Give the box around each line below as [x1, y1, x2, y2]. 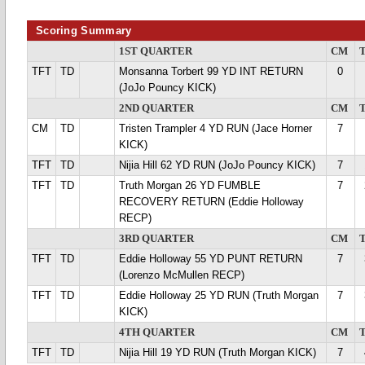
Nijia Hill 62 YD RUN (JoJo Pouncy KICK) [119, 160, 315, 171]
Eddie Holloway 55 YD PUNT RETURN [119, 253, 302, 265]
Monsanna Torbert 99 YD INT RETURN [119, 66, 303, 77]
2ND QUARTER [119, 103, 194, 114]
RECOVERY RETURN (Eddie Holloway [119, 196, 304, 208]
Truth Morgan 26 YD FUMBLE [119, 180, 261, 191]
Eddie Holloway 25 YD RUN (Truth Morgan [119, 290, 319, 301]
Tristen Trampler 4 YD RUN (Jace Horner [119, 123, 312, 134]
